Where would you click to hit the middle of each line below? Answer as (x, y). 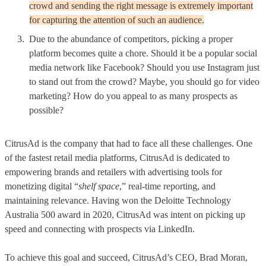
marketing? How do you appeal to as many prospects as (133, 96)
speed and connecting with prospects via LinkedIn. (100, 229)
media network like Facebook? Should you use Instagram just (144, 67)
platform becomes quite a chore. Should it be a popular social (143, 53)
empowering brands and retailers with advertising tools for (113, 172)
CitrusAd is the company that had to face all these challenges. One (129, 143)
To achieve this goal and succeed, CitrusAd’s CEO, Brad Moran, (126, 257)
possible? (46, 110)
